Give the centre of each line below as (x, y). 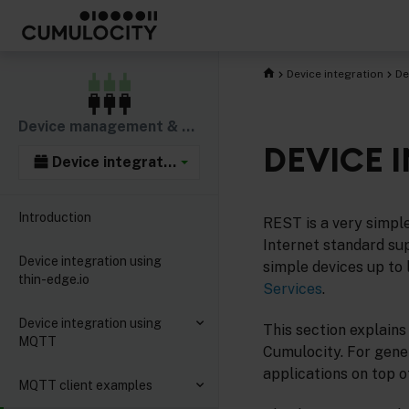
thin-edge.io (54, 279)
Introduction (55, 217)
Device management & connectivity (188, 126)
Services (293, 289)
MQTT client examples (85, 385)
